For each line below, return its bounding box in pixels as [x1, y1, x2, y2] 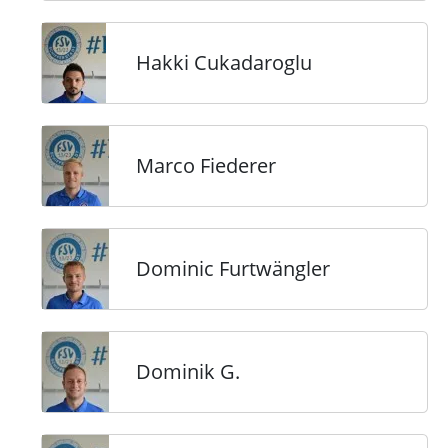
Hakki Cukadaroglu [136, 49, 312, 76]
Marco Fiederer [136, 152, 276, 179]
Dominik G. [136, 358, 240, 385]
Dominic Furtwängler [136, 255, 330, 282]
